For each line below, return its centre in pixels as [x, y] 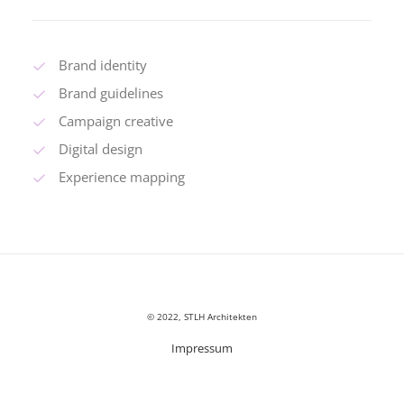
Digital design [100, 149]
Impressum [202, 348]
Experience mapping [121, 177]
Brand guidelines [110, 93]
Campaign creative [115, 121]
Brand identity [102, 65]
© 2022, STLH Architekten [202, 317]
